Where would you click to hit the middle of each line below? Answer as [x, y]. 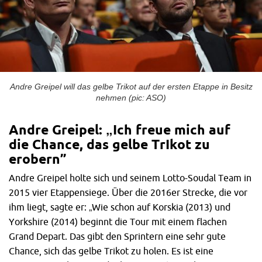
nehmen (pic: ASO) [131, 98]
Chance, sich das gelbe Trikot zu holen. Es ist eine [111, 251]
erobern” [37, 158]
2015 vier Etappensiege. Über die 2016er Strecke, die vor [128, 192]
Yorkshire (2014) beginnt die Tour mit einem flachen [118, 221]
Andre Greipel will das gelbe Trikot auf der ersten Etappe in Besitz [131, 87]
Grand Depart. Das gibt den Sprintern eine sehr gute [117, 236]
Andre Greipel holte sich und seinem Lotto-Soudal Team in [130, 177]
